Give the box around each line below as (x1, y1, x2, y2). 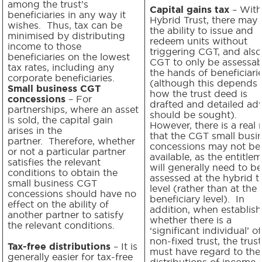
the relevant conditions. (8, 219, 115, 230)
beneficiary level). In (150, 193, 244, 204)
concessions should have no (8, 188, 136, 199)
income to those (8, 40, 81, 51)
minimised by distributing (8, 30, 125, 41)
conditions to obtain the (8, 167, 118, 178)
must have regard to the (150, 246, 260, 257)
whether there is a (150, 214, 232, 225)
